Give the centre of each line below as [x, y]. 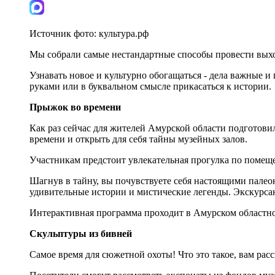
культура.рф [124, 33]
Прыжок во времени [75, 107]
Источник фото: [64, 33]
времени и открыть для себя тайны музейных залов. [138, 139]
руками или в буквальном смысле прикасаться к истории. [150, 86]
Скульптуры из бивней [81, 233]
